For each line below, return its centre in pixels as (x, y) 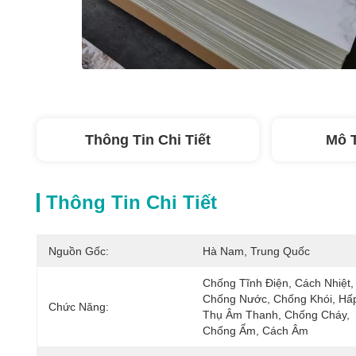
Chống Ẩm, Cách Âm (255, 331)
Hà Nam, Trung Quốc (256, 251)
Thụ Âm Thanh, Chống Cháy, (276, 315)
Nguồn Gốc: (79, 251)
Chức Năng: (79, 307)
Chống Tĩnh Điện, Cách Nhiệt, (278, 283)
